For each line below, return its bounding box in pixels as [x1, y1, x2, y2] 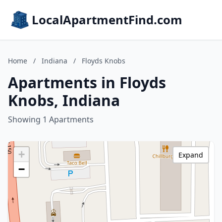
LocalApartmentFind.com [32, 11, 182, 28]
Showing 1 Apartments [8, 114, 94, 125]
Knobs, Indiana [8, 90, 120, 111]
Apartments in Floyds [8, 72, 166, 93]
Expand [178, 150, 203, 160]
